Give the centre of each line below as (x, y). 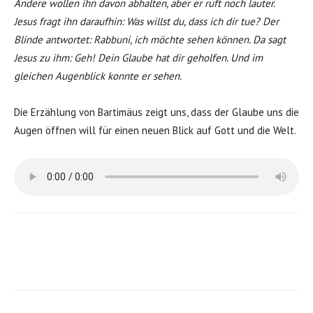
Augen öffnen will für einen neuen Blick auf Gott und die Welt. (155, 130)
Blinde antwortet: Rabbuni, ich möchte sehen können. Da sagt (150, 39)
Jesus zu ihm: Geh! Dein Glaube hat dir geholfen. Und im (138, 58)
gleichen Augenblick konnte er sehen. (98, 76)
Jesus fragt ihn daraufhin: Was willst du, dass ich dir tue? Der (146, 21)
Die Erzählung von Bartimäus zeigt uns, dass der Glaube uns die (156, 112)
